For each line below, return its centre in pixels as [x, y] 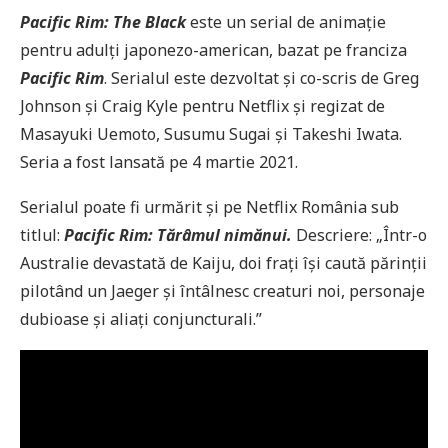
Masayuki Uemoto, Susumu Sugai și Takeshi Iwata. [211, 133]
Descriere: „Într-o [359, 234]
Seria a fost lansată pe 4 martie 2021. [159, 161]
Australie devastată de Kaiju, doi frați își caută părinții [223, 262]
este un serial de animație [286, 21]
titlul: [42, 234]
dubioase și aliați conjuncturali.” [141, 318]
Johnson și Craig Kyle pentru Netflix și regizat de [202, 105]
